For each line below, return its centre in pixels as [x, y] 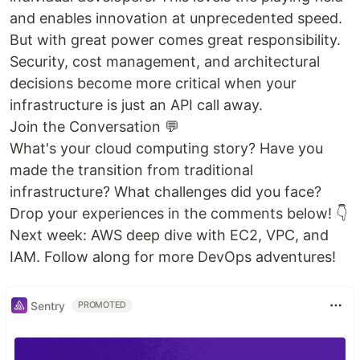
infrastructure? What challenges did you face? [166, 192]
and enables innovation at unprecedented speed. [176, 18]
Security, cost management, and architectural [165, 61]
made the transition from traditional [131, 170]
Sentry [48, 305]
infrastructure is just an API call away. [136, 105]
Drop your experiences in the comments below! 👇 [178, 213]
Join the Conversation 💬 [94, 127]
